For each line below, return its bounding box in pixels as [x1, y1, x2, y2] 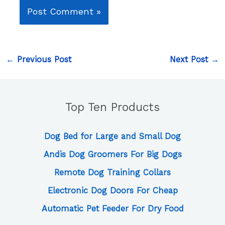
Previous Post [14, 54, 71, 64]
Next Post [170, 54, 211, 64]
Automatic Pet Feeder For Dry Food [41, 204, 184, 214]
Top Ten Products [65, 100, 160, 115]
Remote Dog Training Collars [54, 168, 171, 178]
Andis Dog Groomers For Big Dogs [43, 150, 182, 160]
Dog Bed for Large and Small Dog [44, 132, 181, 142]
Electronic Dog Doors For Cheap [47, 186, 178, 196]
